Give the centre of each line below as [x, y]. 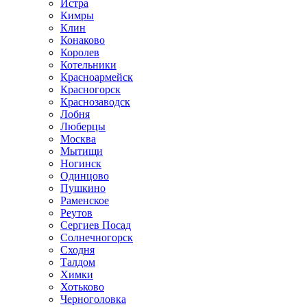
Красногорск [90, 90]
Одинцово [85, 176]
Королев [80, 53]
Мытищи [82, 151]
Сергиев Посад [96, 225]
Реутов [76, 213]
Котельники [88, 65]
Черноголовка [93, 299]
